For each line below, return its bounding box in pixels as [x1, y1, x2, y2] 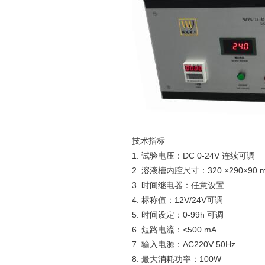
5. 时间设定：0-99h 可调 [132, 210, 224, 219]
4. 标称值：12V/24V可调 [132, 195, 223, 205]
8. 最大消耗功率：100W [132, 254, 221, 264]
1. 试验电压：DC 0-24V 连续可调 [132, 151, 255, 160]
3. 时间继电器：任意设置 [132, 180, 224, 190]
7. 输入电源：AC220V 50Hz [132, 240, 235, 249]
